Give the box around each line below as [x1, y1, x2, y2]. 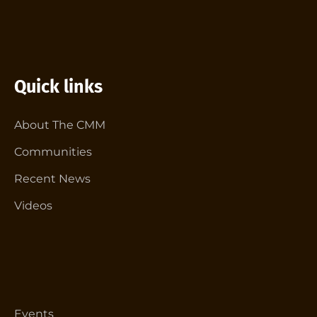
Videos [14, 199, 52, 213]
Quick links [14, 76, 103, 98]
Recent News [14, 172, 91, 186]
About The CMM [14, 118, 105, 132]
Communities [14, 145, 92, 159]
